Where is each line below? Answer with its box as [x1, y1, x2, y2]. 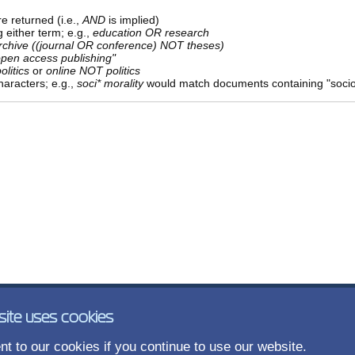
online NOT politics [45, 64, 140, 78]
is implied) [105, 13, 159, 27]
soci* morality [76, 77, 143, 90]
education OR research [92, 26, 209, 40]
